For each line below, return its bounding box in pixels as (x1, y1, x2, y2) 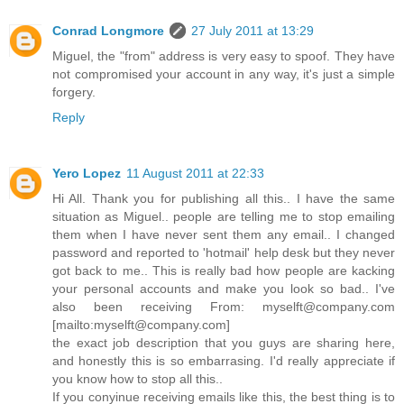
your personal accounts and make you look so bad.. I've (52, 281, 395, 297)
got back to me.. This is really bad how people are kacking (52, 263, 395, 279)
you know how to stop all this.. (52, 372, 223, 387)
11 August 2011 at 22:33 (126, 166, 264, 181)
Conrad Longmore (52, 23, 164, 39)
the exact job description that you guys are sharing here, (52, 335, 395, 351)
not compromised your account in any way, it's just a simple (52, 67, 395, 82)
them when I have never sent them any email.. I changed (52, 227, 395, 243)
